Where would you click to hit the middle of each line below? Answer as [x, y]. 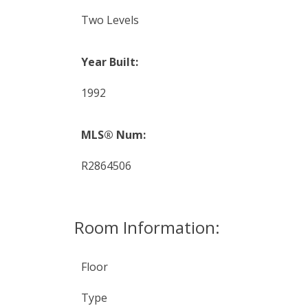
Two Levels [110, 20]
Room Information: [147, 227]
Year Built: [109, 62]
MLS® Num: [113, 134]
